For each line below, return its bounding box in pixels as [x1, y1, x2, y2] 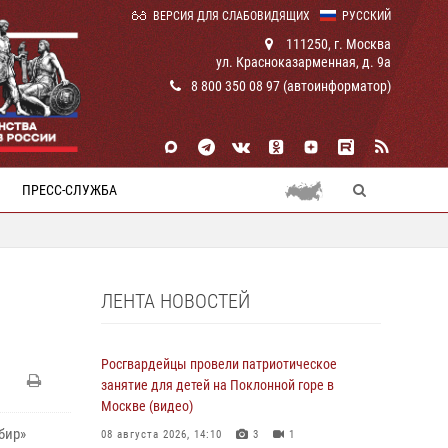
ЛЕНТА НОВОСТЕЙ [101, 289, 250, 313]
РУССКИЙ [342, 9, 391, 23]
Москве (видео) [101, 398, 193, 414]
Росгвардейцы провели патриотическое [101, 356, 337, 372]
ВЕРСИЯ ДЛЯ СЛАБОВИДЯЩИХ [153, 9, 310, 23]
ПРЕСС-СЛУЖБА [22, 182, 117, 198]
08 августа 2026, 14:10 [101, 428, 222, 441]
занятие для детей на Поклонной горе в [101, 377, 334, 393]
